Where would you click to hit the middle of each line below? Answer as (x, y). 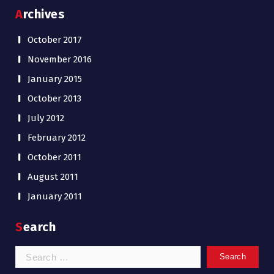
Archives (44, 14)
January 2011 (55, 196)
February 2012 (57, 138)
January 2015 (55, 79)
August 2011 (53, 177)
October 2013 (54, 98)
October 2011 (54, 157)
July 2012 (46, 118)
